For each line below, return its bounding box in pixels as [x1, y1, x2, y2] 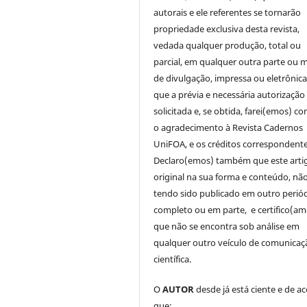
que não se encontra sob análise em [153, 220, 300, 233]
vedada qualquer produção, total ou [153, 39, 302, 52]
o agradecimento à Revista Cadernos [153, 121, 304, 134]
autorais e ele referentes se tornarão [153, 6, 302, 19]
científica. [153, 253, 192, 266]
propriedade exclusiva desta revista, [153, 23, 300, 36]
